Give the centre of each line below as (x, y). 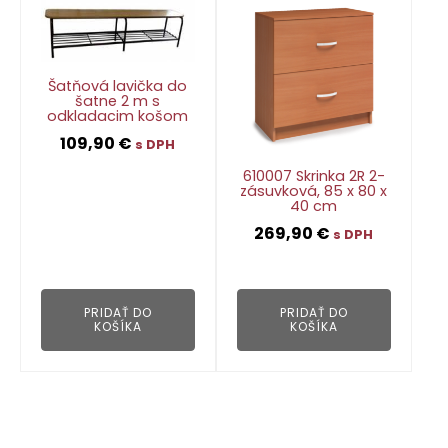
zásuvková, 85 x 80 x (314, 190)
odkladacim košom (118, 115)
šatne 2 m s (118, 100)
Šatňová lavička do (118, 85)
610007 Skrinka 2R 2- (313, 175)
